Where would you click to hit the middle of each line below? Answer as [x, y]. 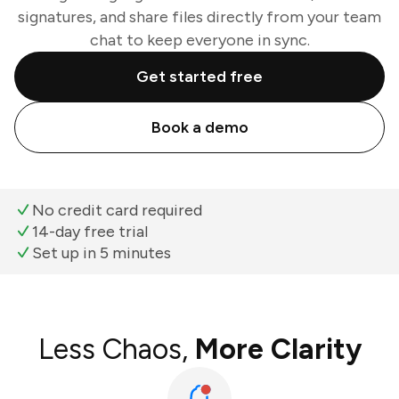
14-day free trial [90, 232]
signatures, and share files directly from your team [199, 17]
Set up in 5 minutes [102, 253]
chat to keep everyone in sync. [199, 40]
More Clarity [278, 349]
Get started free [199, 77]
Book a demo [199, 127]
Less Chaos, [116, 349]
